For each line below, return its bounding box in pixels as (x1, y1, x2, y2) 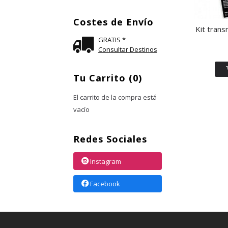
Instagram (90, 156, 121, 166)
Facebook (90, 179, 120, 189)
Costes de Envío (73, 16, 154, 28)
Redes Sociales (73, 133, 147, 145)
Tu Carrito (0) (73, 72, 142, 84)
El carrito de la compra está (73, 93, 157, 102)
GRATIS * (98, 35, 126, 44)
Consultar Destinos (98, 45, 157, 54)
